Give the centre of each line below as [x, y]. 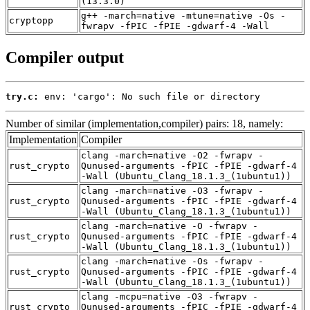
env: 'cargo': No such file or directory [149, 96]
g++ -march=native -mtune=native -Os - [183, 15]
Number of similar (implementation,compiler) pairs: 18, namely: [144, 123]
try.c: [22, 96]
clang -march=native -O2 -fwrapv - [172, 155]
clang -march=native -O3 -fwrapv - [172, 190]
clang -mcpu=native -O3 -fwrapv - [170, 296]
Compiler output [65, 57]
